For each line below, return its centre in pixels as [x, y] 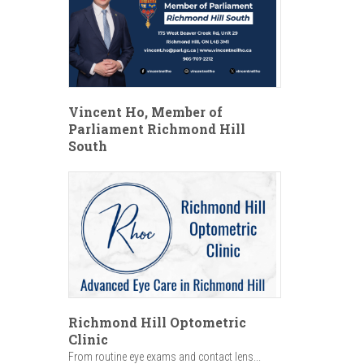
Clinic [88, 339]
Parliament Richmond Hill [156, 129]
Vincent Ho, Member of [145, 112]
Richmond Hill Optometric [157, 322]
